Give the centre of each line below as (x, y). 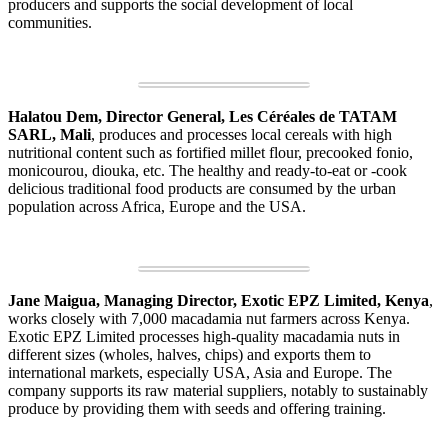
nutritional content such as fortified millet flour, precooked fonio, (210, 153)
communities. (50, 23)
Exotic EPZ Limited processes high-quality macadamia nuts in (204, 337)
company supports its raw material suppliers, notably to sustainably (218, 391)
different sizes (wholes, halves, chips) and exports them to (189, 355)
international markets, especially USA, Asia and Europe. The (200, 373)
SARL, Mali (49, 135)
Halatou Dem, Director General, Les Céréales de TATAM (202, 117)
